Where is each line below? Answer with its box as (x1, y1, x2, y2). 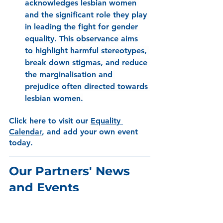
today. (9, 138, 35, 148)
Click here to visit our (9, 116, 88, 126)
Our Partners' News (9, 164, 133, 179)
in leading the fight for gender (25, 22, 140, 32)
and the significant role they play (25, 10, 149, 20)
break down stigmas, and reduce (25, 58, 150, 68)
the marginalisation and (25, 70, 115, 80)
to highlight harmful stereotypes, (25, 46, 149, 56)
